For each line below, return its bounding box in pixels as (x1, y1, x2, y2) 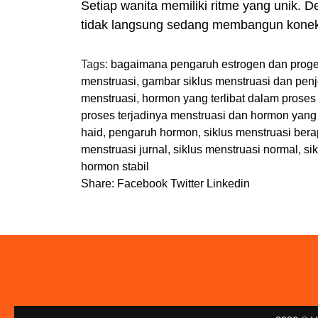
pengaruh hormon (109, 126, 198, 138)
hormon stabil (81, 160, 149, 172)
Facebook (117, 177, 168, 190)
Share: (81, 177, 114, 190)
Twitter (170, 177, 204, 190)
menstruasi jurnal (81, 143, 168, 155)
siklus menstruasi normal (173, 143, 298, 155)
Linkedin (207, 177, 250, 190)
